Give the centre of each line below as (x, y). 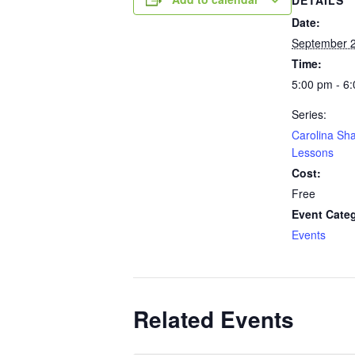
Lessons (313, 152)
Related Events (214, 319)
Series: (309, 114)
